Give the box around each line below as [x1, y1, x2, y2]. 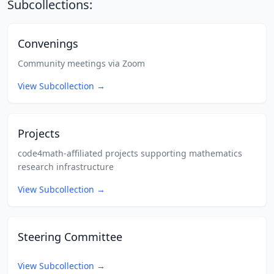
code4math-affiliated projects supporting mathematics [18, 147, 242, 159]
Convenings [18, 36, 81, 51]
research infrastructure [18, 161, 114, 172]
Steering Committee [18, 229, 125, 244]
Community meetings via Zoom [18, 57, 145, 69]
